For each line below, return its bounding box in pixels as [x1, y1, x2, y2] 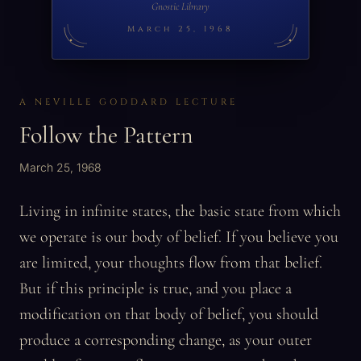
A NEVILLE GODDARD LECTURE [19, 96, 238, 108]
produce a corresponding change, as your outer [19, 330, 312, 350]
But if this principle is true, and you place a [19, 279, 292, 298]
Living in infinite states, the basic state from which [19, 201, 341, 221]
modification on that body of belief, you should [19, 305, 318, 324]
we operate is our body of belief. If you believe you [19, 227, 338, 247]
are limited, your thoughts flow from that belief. [19, 253, 322, 272]
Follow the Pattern [19, 120, 193, 150]
